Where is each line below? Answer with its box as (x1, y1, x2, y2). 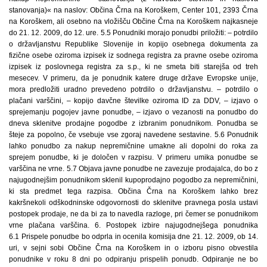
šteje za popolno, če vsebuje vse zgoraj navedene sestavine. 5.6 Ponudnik (9, 131, 258, 139)
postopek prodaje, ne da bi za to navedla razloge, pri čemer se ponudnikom (9, 210, 258, 218)
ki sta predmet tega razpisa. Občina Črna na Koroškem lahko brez (9, 187, 258, 195)
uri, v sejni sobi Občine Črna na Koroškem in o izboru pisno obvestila (9, 244, 258, 252)
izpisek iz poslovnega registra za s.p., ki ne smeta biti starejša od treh (9, 63, 258, 71)
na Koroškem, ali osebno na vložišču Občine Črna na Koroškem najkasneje (9, 17, 258, 26)
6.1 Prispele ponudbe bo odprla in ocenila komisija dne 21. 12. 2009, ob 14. (9, 232, 258, 241)
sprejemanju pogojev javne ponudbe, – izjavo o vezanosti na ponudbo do (9, 108, 258, 116)
